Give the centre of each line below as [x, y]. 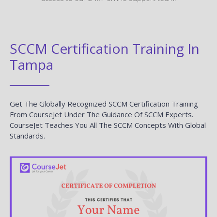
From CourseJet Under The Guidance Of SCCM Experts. [101, 114]
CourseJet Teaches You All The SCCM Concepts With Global [108, 125]
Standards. [27, 135]
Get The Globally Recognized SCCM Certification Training [104, 103]
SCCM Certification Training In [105, 48]
